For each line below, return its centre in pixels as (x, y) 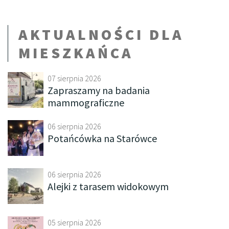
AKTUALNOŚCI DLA (101, 34)
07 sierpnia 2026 (74, 78)
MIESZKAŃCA (76, 52)
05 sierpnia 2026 (74, 222)
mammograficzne (86, 102)
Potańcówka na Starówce (102, 138)
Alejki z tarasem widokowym (108, 186)
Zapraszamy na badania (99, 90)
